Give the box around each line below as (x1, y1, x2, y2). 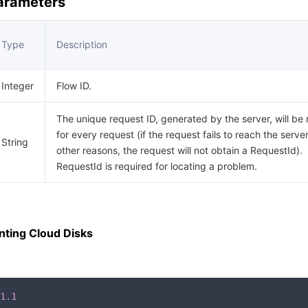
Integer (1, 80, 34, 91)
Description (56, 38, 107, 50)
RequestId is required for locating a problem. (56, 160, 257, 172)
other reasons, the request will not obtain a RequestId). (56, 144, 302, 156)
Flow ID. (56, 80, 91, 91)
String (1, 136, 28, 148)
